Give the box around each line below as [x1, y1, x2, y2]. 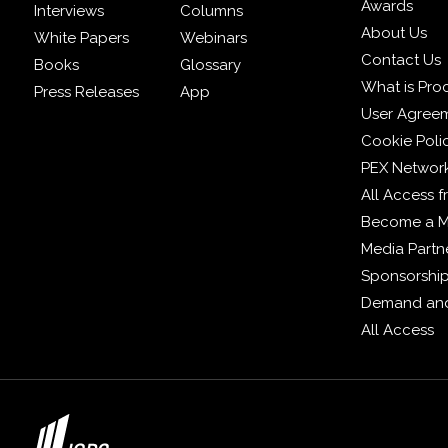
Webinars [180, 29, 248, 48]
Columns [180, 2, 244, 21]
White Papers [33, 29, 129, 48]
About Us [361, 24, 428, 43]
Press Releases [33, 83, 139, 102]
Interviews [33, 2, 104, 21]
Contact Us [361, 51, 442, 70]
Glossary [180, 56, 242, 75]
